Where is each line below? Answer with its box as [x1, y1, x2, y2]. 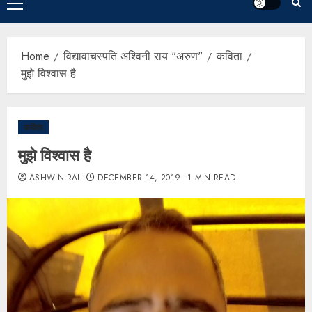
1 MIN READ [187, 171, 236, 185]
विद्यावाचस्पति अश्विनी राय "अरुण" [63, 48, 203, 65]
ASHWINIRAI [29, 171, 80, 185]
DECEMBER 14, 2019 [97, 171, 181, 185]
